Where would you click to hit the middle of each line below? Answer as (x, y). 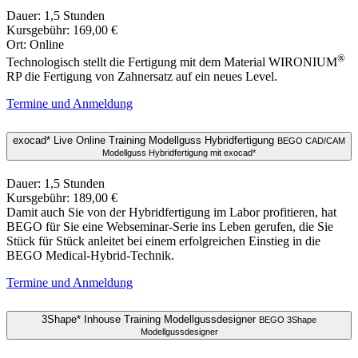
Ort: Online (35, 44)
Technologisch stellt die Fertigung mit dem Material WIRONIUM (172, 62)
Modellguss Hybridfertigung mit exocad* (179, 153)
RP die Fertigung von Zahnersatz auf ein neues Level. (142, 77)
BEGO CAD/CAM (311, 141)
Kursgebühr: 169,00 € (62, 30)
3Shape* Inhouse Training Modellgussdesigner (150, 320)
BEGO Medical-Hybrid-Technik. (90, 256)
